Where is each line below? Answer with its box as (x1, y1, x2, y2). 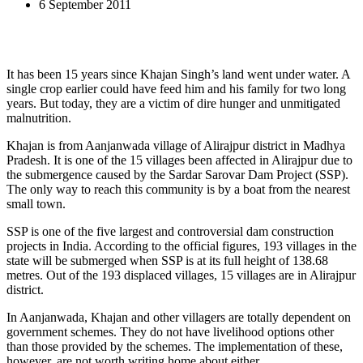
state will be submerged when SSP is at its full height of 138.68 (6, 253, 328, 267)
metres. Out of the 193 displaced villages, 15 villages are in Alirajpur (6, 267, 356, 282)
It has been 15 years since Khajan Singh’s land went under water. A (6, 66, 350, 81)
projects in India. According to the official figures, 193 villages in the (6, 238, 357, 253)
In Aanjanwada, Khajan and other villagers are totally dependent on (6, 310, 351, 324)
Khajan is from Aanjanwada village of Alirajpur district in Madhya (6, 138, 345, 152)
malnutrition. (6, 110, 71, 125)
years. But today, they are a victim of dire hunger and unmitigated (6, 96, 340, 110)
